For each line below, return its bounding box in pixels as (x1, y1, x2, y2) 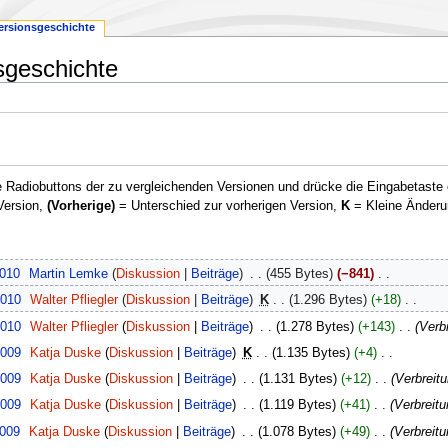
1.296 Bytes (292, 293, 363, 308)
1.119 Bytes (262, 398, 332, 413)
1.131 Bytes (262, 372, 333, 387)
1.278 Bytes (279, 319, 350, 334)
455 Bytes (269, 267, 329, 282)
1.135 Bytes (275, 345, 346, 360)
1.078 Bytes (261, 424, 332, 439)
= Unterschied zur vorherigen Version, (114, 199, 341, 214)
